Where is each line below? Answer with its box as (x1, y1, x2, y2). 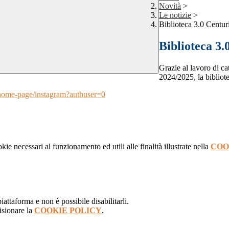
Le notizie (159, 11, 191, 20)
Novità (159, 2, 181, 11)
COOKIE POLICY (34, 206, 102, 215)
